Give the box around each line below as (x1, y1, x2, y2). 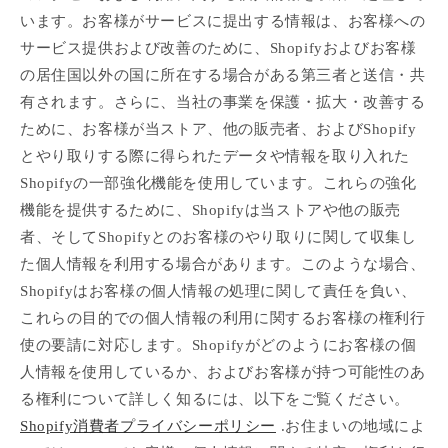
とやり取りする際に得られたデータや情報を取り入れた (20, 147, 411, 164)
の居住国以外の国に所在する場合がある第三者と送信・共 (20, 66, 426, 83)
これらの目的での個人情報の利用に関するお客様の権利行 (20, 309, 426, 326)
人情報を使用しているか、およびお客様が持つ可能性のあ (20, 363, 426, 380)
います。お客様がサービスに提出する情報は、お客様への (20, 12, 426, 29)
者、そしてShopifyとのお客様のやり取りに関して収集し (20, 228, 417, 245)
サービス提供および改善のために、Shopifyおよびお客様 (20, 39, 417, 56)
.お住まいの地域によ (276, 417, 426, 434)
